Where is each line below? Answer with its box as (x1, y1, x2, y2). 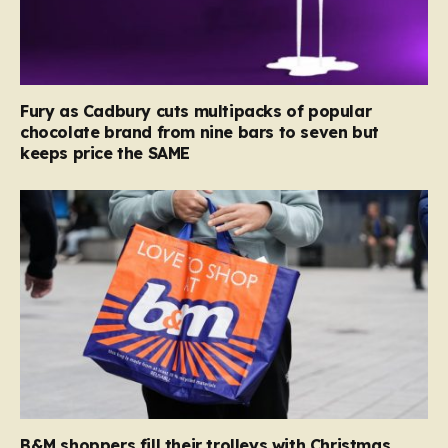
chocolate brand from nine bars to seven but (20, 121, 379, 142)
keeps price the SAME (20, 142, 190, 163)
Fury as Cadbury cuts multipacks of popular (20, 100, 372, 121)
